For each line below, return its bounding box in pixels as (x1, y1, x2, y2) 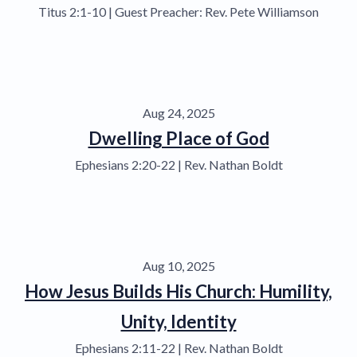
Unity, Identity (120, 310, 237, 332)
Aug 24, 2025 (142, 104, 215, 120)
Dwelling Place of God (88, 127, 269, 149)
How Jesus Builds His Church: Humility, (25, 280, 332, 302)
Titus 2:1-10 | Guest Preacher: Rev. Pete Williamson (38, 3, 319, 19)
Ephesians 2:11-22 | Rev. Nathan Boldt (74, 339, 283, 355)
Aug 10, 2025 (142, 257, 215, 273)
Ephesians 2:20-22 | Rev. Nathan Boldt (74, 156, 283, 172)
